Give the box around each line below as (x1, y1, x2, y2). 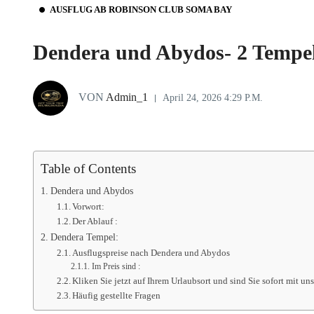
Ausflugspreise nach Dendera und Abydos (72, 247, 231, 259)
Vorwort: (72, 201, 105, 212)
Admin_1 (104, 90, 148, 103)
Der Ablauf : (72, 216, 118, 227)
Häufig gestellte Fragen (72, 290, 161, 301)
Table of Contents (41, 161, 136, 177)
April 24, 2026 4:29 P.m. (163, 93, 263, 104)
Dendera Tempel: (50, 231, 118, 243)
